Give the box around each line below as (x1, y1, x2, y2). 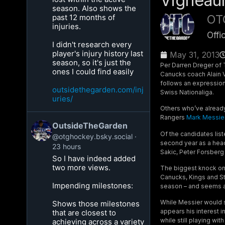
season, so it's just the (52, 58, 132, 67)
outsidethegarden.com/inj (52, 85, 144, 94)
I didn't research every (52, 40, 132, 49)
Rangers (160, 114, 186, 122)
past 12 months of (52, 13, 116, 22)
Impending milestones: (52, 181, 134, 190)
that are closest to (52, 208, 117, 217)
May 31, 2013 (169, 49, 219, 60)
